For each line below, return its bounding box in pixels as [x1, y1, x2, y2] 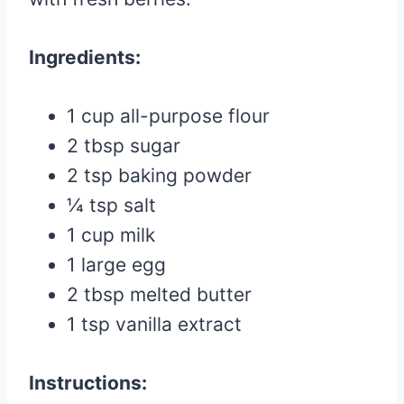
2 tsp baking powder [67, 163, 252, 187]
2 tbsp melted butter [67, 282, 252, 306]
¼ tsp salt [67, 193, 156, 216]
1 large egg [67, 252, 166, 276]
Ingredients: [29, 45, 141, 69]
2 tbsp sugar [67, 133, 180, 157]
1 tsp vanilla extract [67, 312, 242, 335]
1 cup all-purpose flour [67, 104, 270, 127]
